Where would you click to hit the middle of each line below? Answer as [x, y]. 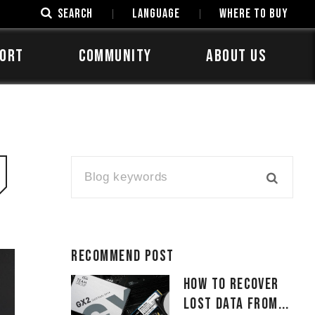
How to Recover [231, 284]
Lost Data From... [237, 304]
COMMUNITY [115, 56]
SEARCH [75, 14]
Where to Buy [254, 14]
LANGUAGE [156, 14]
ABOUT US [236, 56]
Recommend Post [123, 256]
